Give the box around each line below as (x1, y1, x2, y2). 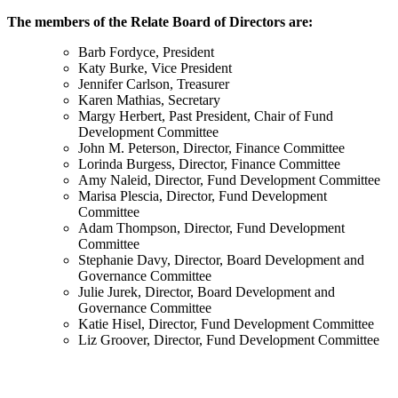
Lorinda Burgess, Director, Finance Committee (78, 155, 340, 171)
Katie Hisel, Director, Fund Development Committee (78, 315, 374, 331)
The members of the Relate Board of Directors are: (7, 13, 313, 29)
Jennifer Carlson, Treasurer (78, 76, 229, 92)
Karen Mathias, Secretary (78, 92, 220, 107)
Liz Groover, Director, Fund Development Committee (78, 331, 383, 347)
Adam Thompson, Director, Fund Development (78, 219, 345, 235)
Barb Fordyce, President (78, 44, 214, 60)
